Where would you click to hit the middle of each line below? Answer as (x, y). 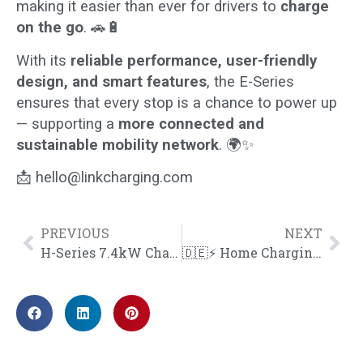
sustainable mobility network (117, 145)
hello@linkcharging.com (114, 177)
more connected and (191, 124)
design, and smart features (111, 81)
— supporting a (67, 124)
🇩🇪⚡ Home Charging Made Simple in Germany (317, 253)
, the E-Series (250, 81)
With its (43, 60)
